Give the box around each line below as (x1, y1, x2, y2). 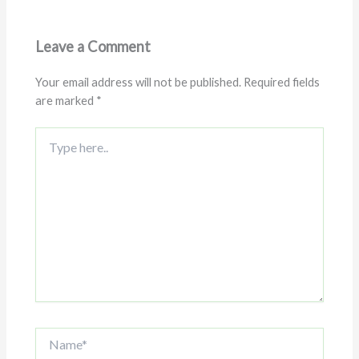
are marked (35, 94, 97, 108)
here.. (34, 143, 63, 158)
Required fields (244, 75, 321, 90)
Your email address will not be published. (35, 75, 242, 90)
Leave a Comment (35, 38, 151, 56)
